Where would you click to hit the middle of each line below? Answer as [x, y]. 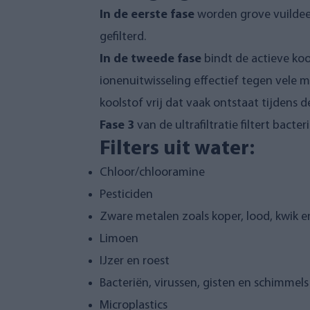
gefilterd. [123, 37]
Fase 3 [117, 126]
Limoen [119, 239]
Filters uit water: [177, 149]
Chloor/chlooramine [152, 173]
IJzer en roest [135, 261]
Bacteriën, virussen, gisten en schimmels [204, 283]
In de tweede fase [151, 59]
